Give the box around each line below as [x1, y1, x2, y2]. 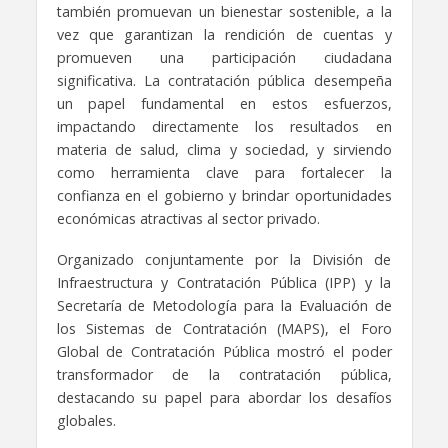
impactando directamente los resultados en [56, 116, 392, 136]
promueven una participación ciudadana [56, 47, 392, 67]
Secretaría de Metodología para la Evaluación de [56, 295, 392, 315]
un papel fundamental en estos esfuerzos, [56, 93, 392, 113]
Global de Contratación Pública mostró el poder [56, 341, 392, 361]
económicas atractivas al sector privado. [56, 208, 320, 228]
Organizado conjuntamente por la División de [56, 249, 392, 269]
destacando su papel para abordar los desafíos [56, 387, 392, 407]
